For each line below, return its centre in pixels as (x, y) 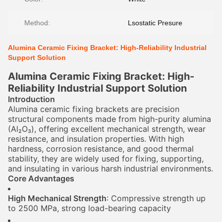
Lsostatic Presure (155, 23)
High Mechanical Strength (57, 198)
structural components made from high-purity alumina (110, 119)
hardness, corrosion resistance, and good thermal (101, 149)
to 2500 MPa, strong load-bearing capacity (89, 208)
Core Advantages (41, 178)
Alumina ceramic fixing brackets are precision (94, 109)
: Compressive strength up (156, 198)
